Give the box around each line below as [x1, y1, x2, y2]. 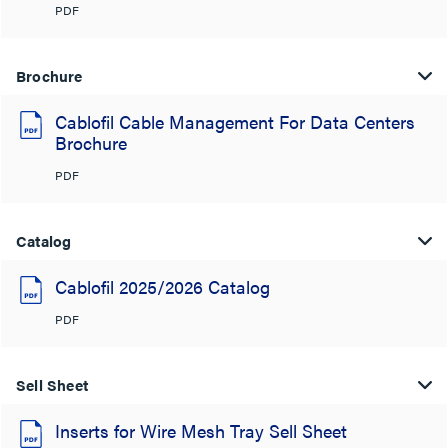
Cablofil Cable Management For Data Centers [55, 109, 415, 134]
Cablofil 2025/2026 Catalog [55, 274, 270, 299]
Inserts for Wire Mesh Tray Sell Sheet [55, 418, 347, 443]
